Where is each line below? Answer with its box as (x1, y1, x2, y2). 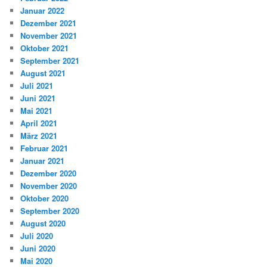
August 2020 (20, 218, 66, 229)
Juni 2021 (20, 92, 56, 104)
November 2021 (20, 30, 77, 42)
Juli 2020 (20, 230, 54, 242)
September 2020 (20, 205, 80, 217)
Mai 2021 (20, 105, 53, 117)
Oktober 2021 (20, 42, 69, 54)
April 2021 (20, 117, 58, 129)
